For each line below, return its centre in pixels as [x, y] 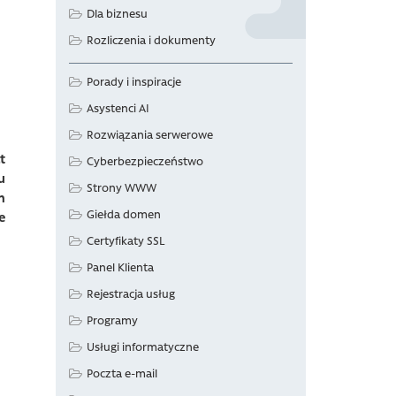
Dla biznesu [117, 13]
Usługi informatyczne [143, 346]
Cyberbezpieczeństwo [145, 160]
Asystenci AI [118, 107]
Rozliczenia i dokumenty [151, 39]
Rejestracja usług [131, 293]
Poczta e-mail [122, 373]
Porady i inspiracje [134, 81]
